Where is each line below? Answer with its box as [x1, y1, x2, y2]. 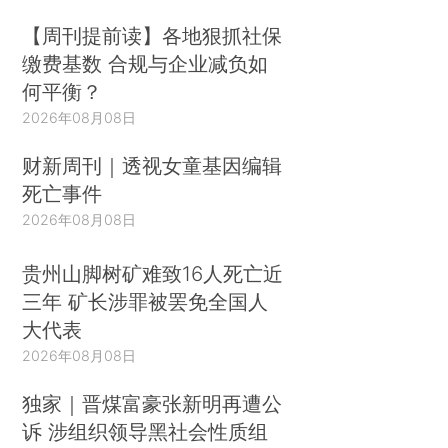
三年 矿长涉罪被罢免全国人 [22, 288, 269, 314]
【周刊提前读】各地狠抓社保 [22, 23, 283, 49]
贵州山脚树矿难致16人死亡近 [22, 260, 284, 286]
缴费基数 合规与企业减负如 [22, 51, 269, 77]
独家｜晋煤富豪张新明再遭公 [22, 390, 283, 416]
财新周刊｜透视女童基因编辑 [22, 153, 283, 179]
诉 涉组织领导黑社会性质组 [22, 418, 269, 444]
